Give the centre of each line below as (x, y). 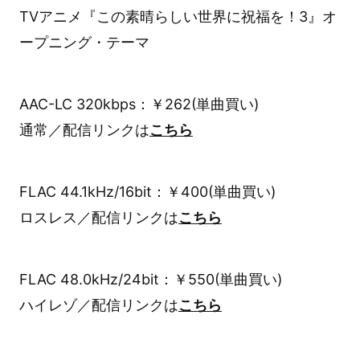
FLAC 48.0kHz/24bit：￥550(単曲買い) (150, 279)
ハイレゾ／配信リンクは (98, 305)
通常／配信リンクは (84, 130)
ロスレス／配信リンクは (98, 217)
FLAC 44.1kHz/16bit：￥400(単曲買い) (147, 191)
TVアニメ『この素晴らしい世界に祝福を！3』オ (178, 17)
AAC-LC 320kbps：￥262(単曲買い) (139, 104)
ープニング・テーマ (84, 43)
